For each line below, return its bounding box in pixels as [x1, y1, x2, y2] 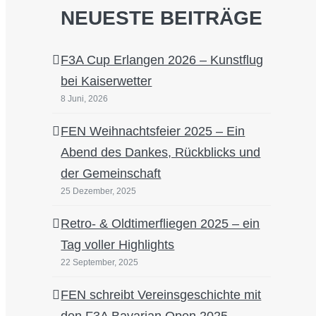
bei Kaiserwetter [61, 74, 152, 89]
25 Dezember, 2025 [61, 186, 137, 197]
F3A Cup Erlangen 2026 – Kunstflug [61, 53, 264, 68]
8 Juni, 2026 [61, 94, 109, 104]
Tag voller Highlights [61, 238, 175, 253]
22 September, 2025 [61, 257, 139, 268]
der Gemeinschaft [61, 166, 162, 181]
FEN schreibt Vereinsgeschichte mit [61, 288, 262, 303]
